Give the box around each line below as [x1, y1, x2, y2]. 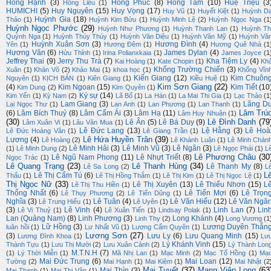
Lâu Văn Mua [73, 119, 113, 126]
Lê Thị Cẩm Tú [33, 171, 83, 180]
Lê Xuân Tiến [104, 206, 145, 214]
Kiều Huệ [189, 74, 217, 82]
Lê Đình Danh [207, 117, 256, 127]
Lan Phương [148, 100, 185, 108]
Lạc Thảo [233, 92, 262, 100]
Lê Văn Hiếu [170, 197, 212, 206]
